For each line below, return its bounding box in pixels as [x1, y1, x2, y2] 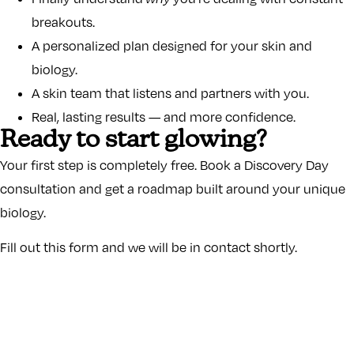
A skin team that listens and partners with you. [32, 85, 309, 101]
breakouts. [32, 13, 95, 30]
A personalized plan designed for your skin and [32, 37, 312, 54]
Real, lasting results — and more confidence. [32, 108, 296, 125]
